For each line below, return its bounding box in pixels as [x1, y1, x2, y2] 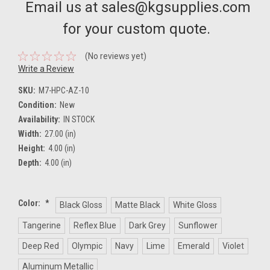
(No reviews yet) [84, 51, 146, 61]
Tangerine [22, 220, 61, 230]
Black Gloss [59, 199, 102, 210]
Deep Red [22, 240, 59, 251]
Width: [18, 128, 42, 139]
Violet [222, 240, 244, 251]
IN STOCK [63, 114, 95, 124]
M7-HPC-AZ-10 [38, 85, 89, 95]
